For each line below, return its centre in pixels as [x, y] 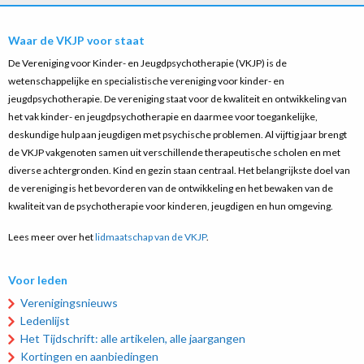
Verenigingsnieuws [69, 303]
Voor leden [38, 280]
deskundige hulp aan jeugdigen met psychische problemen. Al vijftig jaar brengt [178, 134]
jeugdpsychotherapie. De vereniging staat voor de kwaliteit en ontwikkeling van [178, 99]
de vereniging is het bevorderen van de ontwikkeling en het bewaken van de [171, 188]
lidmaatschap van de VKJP [151, 237]
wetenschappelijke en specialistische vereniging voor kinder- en [146, 81]
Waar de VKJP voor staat [76, 40]
